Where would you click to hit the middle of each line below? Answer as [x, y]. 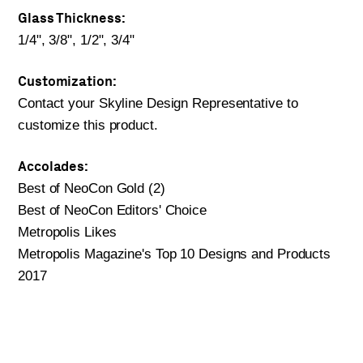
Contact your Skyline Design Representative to [158, 103]
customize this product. [88, 125]
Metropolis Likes [67, 232]
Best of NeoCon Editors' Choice [112, 210]
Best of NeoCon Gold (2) [92, 188]
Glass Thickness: [72, 17]
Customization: [67, 81]
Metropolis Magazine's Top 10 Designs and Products [175, 254]
